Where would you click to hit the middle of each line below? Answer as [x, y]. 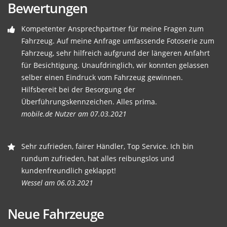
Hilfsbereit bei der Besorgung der [78, 90]
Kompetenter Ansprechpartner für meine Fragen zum [112, 29]
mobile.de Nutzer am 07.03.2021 [74, 114]
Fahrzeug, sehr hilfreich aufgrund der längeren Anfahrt [116, 53]
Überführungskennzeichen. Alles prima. [89, 102]
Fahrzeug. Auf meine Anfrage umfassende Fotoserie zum [118, 41]
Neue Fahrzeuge [56, 214]
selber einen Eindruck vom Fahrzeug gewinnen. [102, 78]
